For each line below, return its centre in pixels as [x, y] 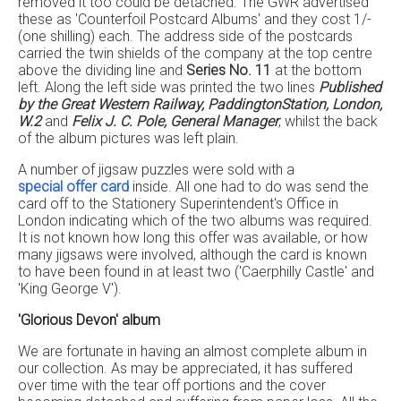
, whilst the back [328, 121]
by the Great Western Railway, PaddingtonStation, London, [200, 104]
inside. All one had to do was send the [249, 187]
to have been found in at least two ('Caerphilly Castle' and [196, 272]
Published [350, 87]
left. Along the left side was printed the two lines [168, 87]
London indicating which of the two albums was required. [195, 221]
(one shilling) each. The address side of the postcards [185, 36]
